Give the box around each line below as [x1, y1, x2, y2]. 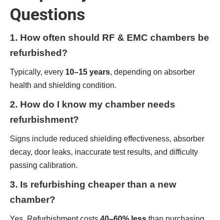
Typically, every [10, 68, 65, 76]
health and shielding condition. [10, 81, 116, 89]
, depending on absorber [110, 68, 195, 76]
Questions [10, 4, 85, 24]
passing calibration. [10, 161, 78, 169]
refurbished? [10, 48, 68, 58]
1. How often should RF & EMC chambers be [10, 32, 209, 43]
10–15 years [65, 68, 110, 76]
